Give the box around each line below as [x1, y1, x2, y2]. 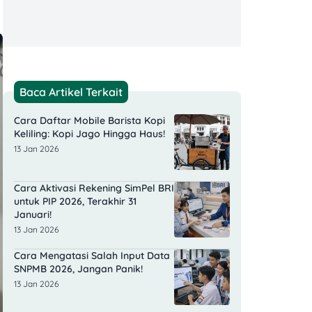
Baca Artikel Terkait [19, 85, 123, 100]
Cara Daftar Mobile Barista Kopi [14, 114, 165, 127]
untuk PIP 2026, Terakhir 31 [14, 195, 136, 208]
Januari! [14, 208, 52, 221]
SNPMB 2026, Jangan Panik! [14, 263, 143, 276]
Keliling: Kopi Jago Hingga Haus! [14, 127, 165, 141]
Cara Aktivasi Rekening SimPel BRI [14, 182, 174, 195]
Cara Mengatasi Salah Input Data [14, 249, 170, 263]
